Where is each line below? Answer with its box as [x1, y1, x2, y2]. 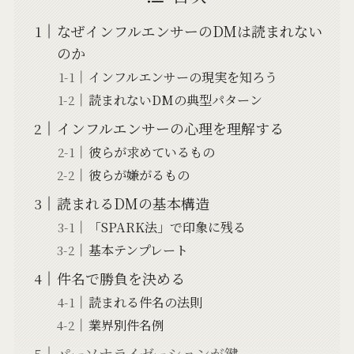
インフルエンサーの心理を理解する [56, 118, 284, 139]
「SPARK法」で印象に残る [88, 217, 246, 237]
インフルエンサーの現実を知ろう [88, 67, 277, 87]
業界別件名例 [88, 315, 164, 335]
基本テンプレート [88, 240, 188, 260]
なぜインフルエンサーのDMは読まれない [56, 21, 322, 42]
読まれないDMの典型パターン [88, 90, 262, 110]
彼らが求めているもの [88, 142, 215, 162]
